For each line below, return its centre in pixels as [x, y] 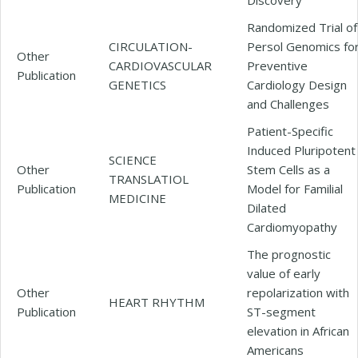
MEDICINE [137, 198]
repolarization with [298, 292]
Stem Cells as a [288, 169]
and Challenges [288, 103]
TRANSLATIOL [149, 179]
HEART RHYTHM [157, 302]
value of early [284, 273]
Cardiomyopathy [292, 227]
